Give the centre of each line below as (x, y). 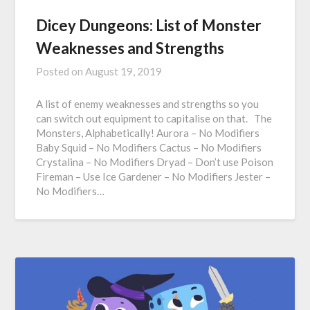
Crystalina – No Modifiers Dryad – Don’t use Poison (155, 162)
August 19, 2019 (124, 71)
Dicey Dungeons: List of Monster (149, 25)
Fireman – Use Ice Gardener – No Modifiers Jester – (154, 176)
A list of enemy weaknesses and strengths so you (148, 103)
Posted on (61, 71)
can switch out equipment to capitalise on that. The (154, 118)
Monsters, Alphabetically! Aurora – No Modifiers (148, 133)
